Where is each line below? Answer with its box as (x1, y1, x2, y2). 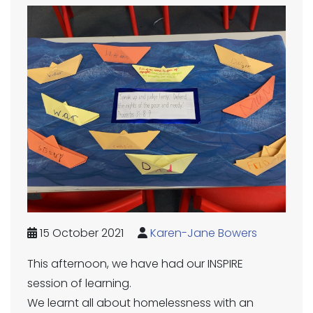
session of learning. (27, 275, 131, 291)
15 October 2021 (37, 225, 124, 241)
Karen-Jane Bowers (150, 225, 257, 241)
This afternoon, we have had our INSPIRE (27, 256, 243, 272)
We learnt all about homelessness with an (27, 295, 254, 311)
